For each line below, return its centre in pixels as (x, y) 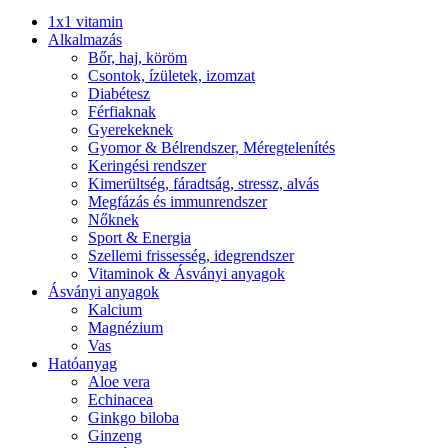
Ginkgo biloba (133, 418)
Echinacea (120, 400)
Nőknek (113, 220)
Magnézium (125, 328)
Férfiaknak (122, 112)
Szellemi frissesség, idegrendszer (191, 256)
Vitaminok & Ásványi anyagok (186, 274)
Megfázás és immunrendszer (177, 202)
